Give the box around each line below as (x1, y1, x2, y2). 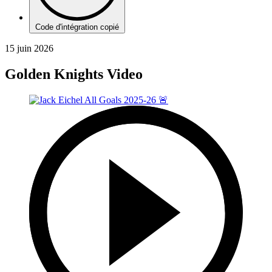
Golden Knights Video (5, 66, 143, 82)
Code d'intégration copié (35, 22, 119, 32)
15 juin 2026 (5, 42, 53, 53)
